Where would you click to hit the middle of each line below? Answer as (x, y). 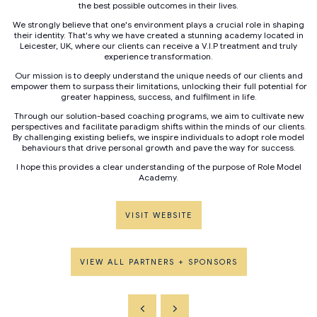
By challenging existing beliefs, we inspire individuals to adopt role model (158, 137)
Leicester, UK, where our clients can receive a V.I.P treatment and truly (158, 46)
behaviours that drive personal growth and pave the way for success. (158, 148)
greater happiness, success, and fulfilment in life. (158, 97)
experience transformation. (158, 57)
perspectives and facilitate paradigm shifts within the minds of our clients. (158, 127)
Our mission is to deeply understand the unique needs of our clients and (158, 76)
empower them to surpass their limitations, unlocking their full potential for (158, 86)
